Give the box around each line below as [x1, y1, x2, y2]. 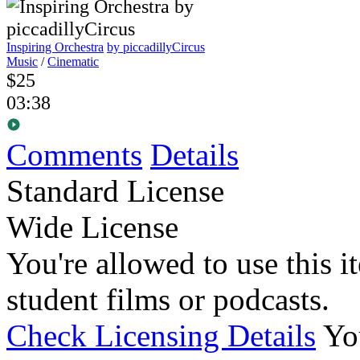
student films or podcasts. [6, 282, 329, 317]
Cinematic [47, 55, 99, 69]
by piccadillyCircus [107, 40, 205, 55]
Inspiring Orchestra [6, 40, 104, 55]
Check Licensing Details [6, 318, 316, 354]
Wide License [6, 210, 178, 245]
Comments [6, 137, 142, 173]
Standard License [6, 174, 224, 209]
